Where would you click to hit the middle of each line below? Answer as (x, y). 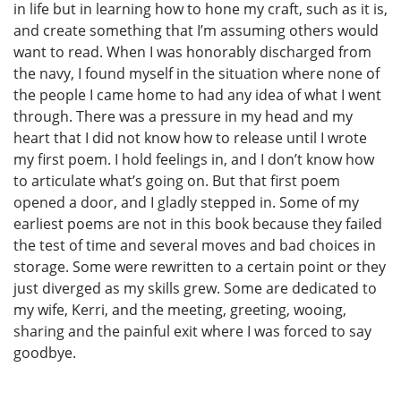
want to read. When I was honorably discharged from (192, 52)
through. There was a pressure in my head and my (183, 117)
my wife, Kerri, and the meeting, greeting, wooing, (180, 310)
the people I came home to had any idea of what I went (197, 95)
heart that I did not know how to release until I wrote (190, 138)
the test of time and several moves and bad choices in (195, 246)
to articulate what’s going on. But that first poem (177, 181)
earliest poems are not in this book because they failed (198, 224)
